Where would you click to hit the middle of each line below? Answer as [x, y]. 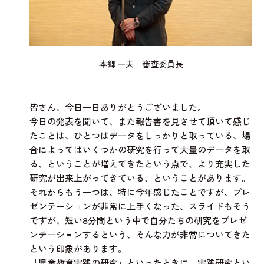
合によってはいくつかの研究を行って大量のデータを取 [140, 150]
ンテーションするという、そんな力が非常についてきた [140, 235]
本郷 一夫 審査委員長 [141, 65]
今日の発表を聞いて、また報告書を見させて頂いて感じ [140, 122]
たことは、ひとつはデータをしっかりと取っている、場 [140, 136]
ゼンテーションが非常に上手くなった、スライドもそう [140, 207]
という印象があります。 [78, 249]
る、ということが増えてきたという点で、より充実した [140, 164]
